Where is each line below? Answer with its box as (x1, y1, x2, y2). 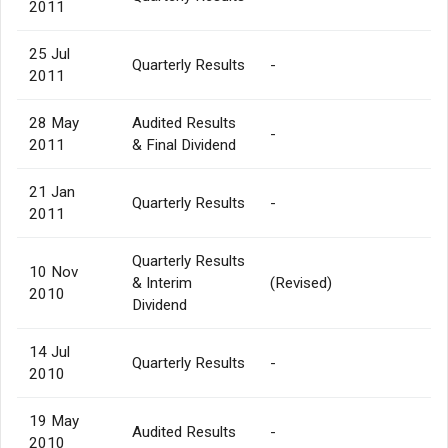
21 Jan (29, 182, 75, 201)
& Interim (132, 273, 192, 292)
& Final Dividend (132, 135, 236, 154)
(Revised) (270, 273, 332, 292)
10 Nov (29, 262, 78, 281)
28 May (29, 113, 79, 132)
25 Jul (29, 44, 70, 63)
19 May (29, 411, 79, 430)
